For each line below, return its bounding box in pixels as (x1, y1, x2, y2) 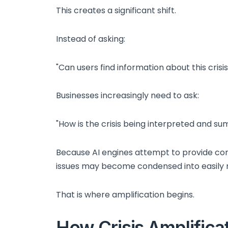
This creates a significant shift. (56, 4, 176, 16)
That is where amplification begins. (56, 188, 194, 201)
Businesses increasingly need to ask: (56, 90, 199, 102)
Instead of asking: (56, 33, 125, 45)
